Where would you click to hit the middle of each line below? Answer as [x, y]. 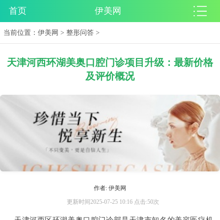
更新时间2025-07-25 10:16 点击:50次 [113, 202]
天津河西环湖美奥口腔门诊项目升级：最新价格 [110, 63]
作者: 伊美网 [110, 188]
